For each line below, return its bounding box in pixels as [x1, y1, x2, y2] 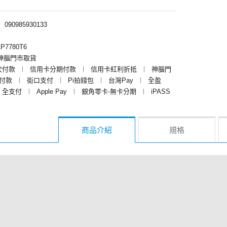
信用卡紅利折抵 [91, 65, 137, 73]
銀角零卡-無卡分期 [82, 88, 136, 96]
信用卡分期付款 [30, 65, 76, 73]
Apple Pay [36, 88, 67, 96]
